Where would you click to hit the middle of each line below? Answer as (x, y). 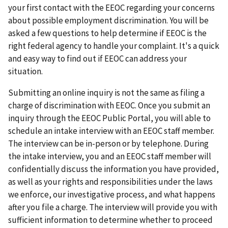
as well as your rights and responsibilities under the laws (110, 181)
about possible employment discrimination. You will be (108, 21)
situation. (25, 72)
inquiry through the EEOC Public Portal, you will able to (109, 118)
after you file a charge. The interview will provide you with (113, 207)
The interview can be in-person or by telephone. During (108, 143)
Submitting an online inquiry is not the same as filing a (106, 92)
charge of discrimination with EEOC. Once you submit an (109, 105)
